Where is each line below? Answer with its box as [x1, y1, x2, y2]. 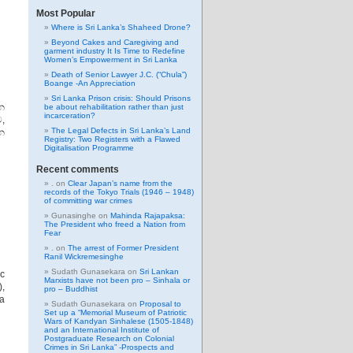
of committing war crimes [44, 196, 132, 205]
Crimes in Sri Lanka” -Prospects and [44, 343, 174, 351]
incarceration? [44, 111, 95, 120]
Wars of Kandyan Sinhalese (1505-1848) [44, 317, 193, 325]
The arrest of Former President [68, 243, 179, 252]
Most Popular [36, 8, 95, 19]
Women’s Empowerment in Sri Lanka [44, 55, 177, 64]
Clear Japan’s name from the [68, 179, 173, 188]
